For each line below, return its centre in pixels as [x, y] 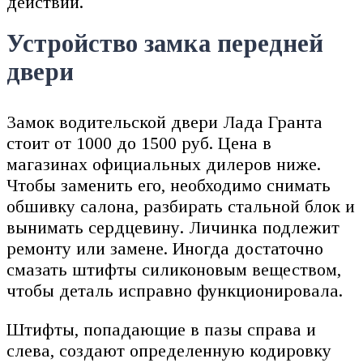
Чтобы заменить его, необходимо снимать [169, 186]
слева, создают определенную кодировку [169, 351]
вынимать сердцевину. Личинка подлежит [173, 228]
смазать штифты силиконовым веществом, [174, 270]
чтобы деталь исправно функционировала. [175, 291]
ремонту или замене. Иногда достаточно [165, 249]
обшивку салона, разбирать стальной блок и [181, 207]
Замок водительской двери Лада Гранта [164, 122]
